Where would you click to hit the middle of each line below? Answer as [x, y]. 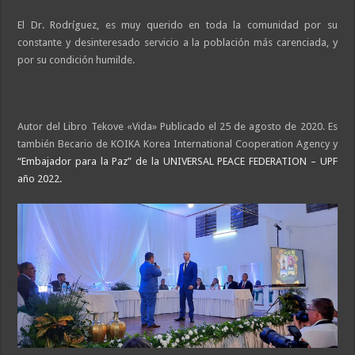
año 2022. [40, 178]
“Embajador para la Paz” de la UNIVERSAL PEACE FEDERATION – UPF [177, 161]
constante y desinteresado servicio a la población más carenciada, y [177, 42]
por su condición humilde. [76, 59]
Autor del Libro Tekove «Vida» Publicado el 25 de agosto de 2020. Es [177, 126]
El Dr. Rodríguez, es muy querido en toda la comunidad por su [177, 25]
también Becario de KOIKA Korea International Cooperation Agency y [177, 143]
